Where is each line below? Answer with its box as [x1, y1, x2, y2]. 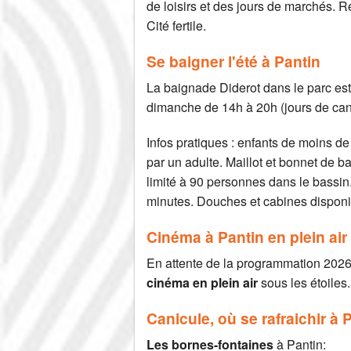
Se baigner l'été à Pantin [147, 50, 320, 73]
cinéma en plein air [147, 273, 258, 292]
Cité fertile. [147, 16, 206, 35]
